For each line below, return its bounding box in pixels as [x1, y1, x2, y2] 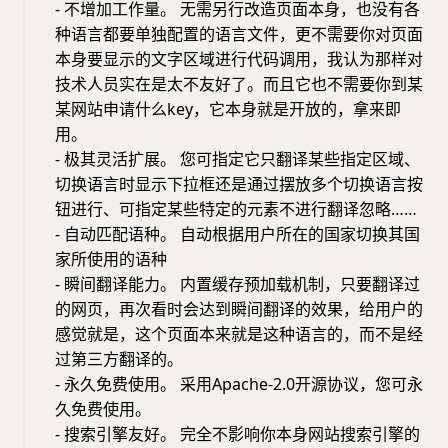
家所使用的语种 [55, 247, 167, 270]
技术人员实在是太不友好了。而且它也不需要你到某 [55, 72, 423, 95]
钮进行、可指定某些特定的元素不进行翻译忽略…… [55, 197, 417, 220]
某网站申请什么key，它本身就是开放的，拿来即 [55, 97, 401, 120]
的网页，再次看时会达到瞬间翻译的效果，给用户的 [55, 297, 423, 320]
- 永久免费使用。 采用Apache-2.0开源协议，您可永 [55, 372, 423, 395]
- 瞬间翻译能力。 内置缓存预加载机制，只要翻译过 [55, 272, 420, 295]
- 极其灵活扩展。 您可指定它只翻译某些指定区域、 [55, 147, 420, 170]
